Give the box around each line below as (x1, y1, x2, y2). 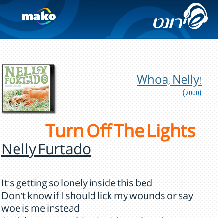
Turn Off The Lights (45, 126, 195, 144)
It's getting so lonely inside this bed (1, 180, 152, 190)
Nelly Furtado (1, 145, 91, 160)
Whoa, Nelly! (137, 76, 202, 88)
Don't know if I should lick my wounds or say (1, 193, 193, 202)
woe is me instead (1, 205, 80, 215)
